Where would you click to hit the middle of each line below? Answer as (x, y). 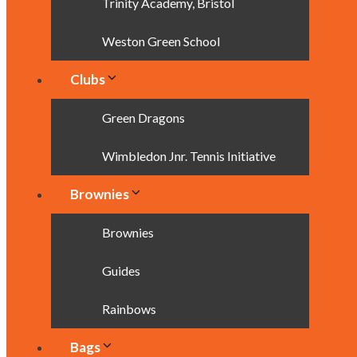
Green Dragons (143, 118)
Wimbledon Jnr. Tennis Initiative (189, 156)
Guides (121, 271)
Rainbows (129, 309)
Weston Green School (161, 41)
